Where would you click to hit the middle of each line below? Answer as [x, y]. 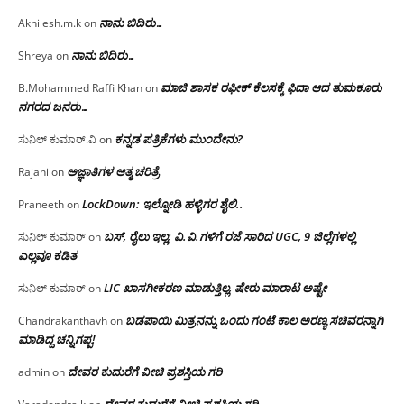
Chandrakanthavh [63, 320]
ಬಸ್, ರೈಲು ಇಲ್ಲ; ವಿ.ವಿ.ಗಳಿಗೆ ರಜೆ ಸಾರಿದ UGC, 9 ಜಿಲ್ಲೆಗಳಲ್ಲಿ [230, 236]
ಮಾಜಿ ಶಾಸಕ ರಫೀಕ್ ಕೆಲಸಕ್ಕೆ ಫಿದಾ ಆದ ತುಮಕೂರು [271, 87]
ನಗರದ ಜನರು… [54, 106]
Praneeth [41, 204]
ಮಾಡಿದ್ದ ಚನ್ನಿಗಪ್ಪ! [57, 339]
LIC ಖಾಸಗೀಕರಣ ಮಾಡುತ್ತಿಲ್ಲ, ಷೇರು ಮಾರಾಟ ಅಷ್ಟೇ [215, 287]
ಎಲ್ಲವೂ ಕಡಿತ [47, 255]
